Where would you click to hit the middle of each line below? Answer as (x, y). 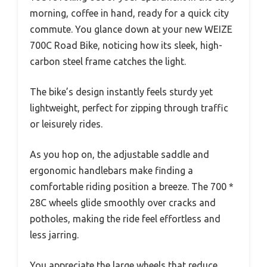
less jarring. (54, 235)
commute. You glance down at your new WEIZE (131, 30)
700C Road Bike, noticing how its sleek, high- (126, 46)
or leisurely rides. (66, 124)
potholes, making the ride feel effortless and (125, 219)
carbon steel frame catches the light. (108, 62)
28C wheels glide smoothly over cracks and (123, 203)
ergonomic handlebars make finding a (111, 171)
